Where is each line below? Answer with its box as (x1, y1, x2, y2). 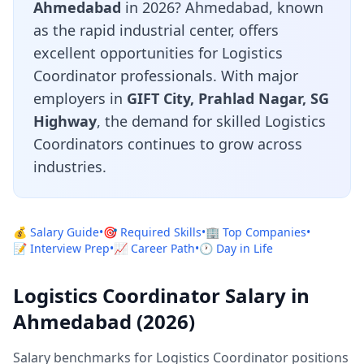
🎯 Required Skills (103, 224, 201, 240)
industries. (33, 157, 106, 176)
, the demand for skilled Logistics (97, 111, 326, 131)
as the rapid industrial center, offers (33, 20, 279, 40)
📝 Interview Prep (13, 240, 110, 256)
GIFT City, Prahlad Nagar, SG (127, 89, 329, 108)
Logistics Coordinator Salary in (13, 282, 310, 309)
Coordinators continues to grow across (33, 134, 302, 154)
